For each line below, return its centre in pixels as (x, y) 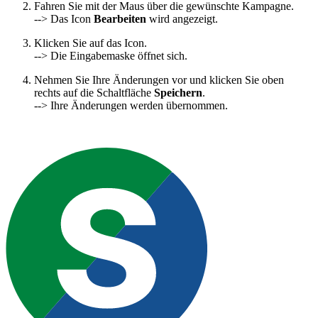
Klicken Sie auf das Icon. (91, 43)
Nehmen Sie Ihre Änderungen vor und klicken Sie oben (159, 80)
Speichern (178, 93)
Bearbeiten (120, 19)
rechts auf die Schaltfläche (94, 93)
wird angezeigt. (182, 19)
